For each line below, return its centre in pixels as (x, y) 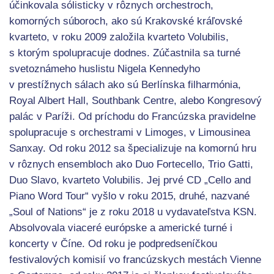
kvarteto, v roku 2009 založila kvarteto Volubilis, (119, 37)
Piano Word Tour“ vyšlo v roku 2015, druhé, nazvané (129, 196)
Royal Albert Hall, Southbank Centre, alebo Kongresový (135, 101)
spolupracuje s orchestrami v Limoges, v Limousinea (130, 132)
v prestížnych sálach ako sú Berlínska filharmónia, (125, 85)
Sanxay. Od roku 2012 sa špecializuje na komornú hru (133, 148)
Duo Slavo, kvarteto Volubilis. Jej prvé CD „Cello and (130, 180)
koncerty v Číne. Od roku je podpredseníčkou (113, 244)
